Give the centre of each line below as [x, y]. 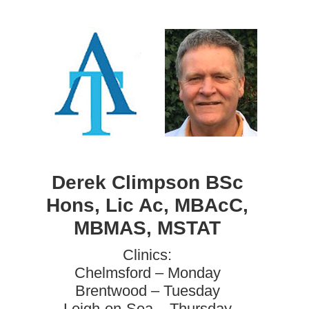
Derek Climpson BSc [147, 182]
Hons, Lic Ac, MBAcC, [148, 205]
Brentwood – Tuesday [147, 291]
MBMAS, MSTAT [148, 228]
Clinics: [148, 255]
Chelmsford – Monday [147, 273]
